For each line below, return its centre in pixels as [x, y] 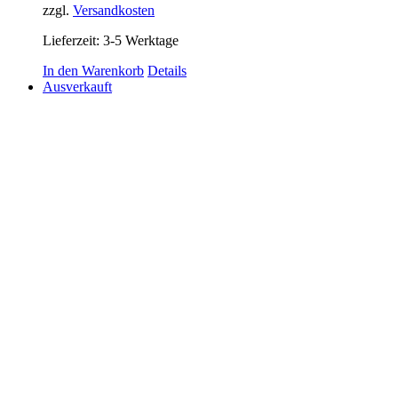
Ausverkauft [77, 87]
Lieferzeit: [73, 41]
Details [167, 71]
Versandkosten [114, 11]
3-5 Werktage [141, 41]
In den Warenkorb [93, 71]
